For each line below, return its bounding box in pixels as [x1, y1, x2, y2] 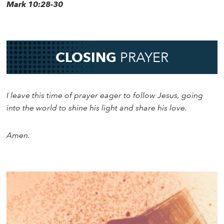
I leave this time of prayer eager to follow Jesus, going [6, 90, 203, 100]
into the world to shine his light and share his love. [6, 103, 187, 113]
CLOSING [55, 49, 120, 66]
